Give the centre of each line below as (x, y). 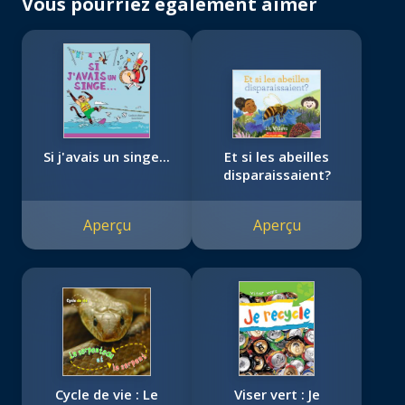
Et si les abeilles (277, 157)
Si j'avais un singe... (107, 157)
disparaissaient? (277, 175)
